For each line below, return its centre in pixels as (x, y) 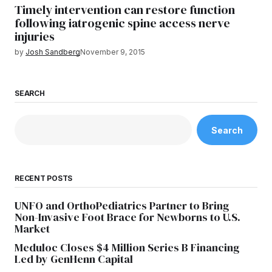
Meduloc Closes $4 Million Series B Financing (127, 248)
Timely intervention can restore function (125, 10)
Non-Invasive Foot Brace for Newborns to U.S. (127, 217)
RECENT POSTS (44, 178)
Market (32, 229)
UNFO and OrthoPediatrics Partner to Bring (122, 206)
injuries (35, 36)
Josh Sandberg (53, 52)
